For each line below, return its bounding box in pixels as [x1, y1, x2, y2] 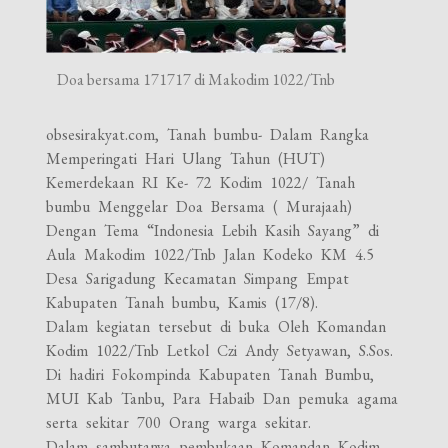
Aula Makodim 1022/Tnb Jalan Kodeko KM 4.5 [46, 243, 375, 265]
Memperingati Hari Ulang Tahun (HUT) [46, 147, 326, 169]
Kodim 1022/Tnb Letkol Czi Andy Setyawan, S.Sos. [46, 339, 394, 361]
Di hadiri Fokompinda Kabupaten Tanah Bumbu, [46, 363, 375, 385]
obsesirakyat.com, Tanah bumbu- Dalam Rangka [46, 123, 370, 145]
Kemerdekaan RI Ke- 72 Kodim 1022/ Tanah [46, 171, 356, 193]
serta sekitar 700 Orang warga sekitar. [46, 411, 312, 433]
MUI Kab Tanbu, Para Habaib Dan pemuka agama [46, 387, 399, 409]
